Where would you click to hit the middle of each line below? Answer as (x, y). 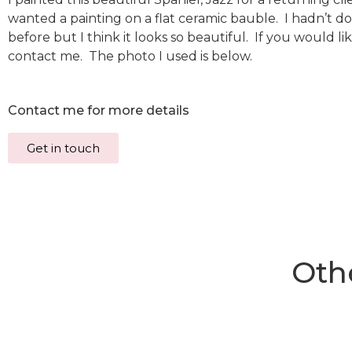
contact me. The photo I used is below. (130, 57)
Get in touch (63, 148)
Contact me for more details (99, 111)
